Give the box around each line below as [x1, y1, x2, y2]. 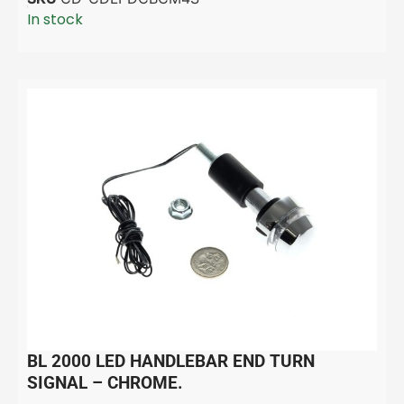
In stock [27, 8, 83, 30]
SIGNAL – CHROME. [27, 372, 183, 393]
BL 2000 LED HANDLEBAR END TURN [27, 351, 315, 372]
